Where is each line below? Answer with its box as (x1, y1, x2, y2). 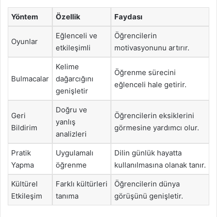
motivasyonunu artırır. (114, 43, 189, 52)
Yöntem (11, 12, 38, 21)
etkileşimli (56, 43, 91, 52)
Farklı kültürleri (56, 179, 108, 188)
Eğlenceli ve (56, 31, 97, 40)
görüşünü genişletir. (114, 191, 183, 201)
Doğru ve (56, 105, 87, 114)
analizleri (56, 129, 87, 139)
